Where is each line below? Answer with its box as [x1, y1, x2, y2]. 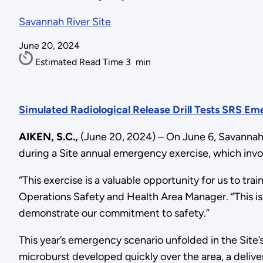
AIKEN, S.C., [18, 130, 80, 143]
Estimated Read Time [35, 56, 126, 68]
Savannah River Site [18, 15, 111, 29]
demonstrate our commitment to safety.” [18, 206, 210, 220]
